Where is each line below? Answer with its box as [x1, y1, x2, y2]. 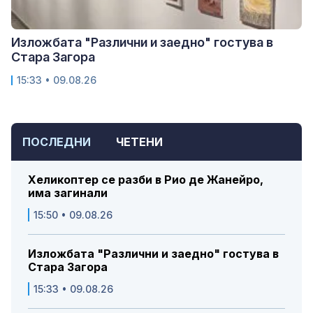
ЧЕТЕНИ [116, 135, 163, 150]
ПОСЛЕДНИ [22, 135, 91, 150]
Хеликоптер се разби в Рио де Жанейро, [28, 173, 263, 187]
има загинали [28, 186, 108, 201]
